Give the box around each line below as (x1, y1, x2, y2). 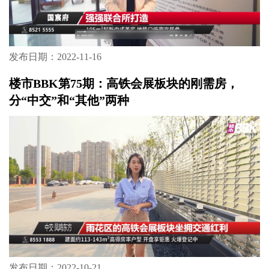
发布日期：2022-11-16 (8, 52, 101, 62)
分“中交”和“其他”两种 (8, 93, 129, 107)
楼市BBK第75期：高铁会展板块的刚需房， (8, 76, 238, 90)
